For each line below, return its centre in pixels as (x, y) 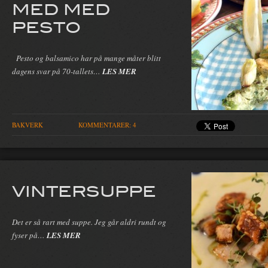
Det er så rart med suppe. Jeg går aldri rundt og (89, 222)
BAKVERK (28, 124)
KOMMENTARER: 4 (107, 124)
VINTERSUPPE (84, 190)
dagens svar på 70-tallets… (57, 71)
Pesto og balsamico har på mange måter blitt (86, 58)
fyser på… (29, 235)
